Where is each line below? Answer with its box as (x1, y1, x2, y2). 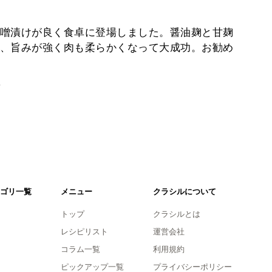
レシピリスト (60, 226, 108, 236)
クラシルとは (152, 209, 200, 219)
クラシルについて (152, 186, 216, 196)
